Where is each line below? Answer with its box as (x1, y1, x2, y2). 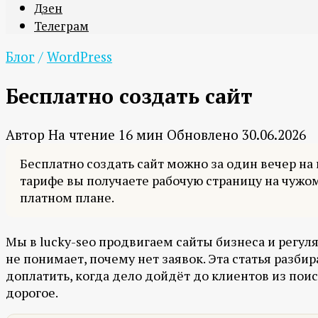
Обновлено (167, 126, 238, 144)
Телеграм (34, 18, 89, 34)
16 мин (115, 126, 163, 144)
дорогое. (6, 284, 58, 302)
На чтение (48, 126, 115, 144)
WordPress (47, 48, 112, 65)
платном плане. (20, 189, 114, 207)
